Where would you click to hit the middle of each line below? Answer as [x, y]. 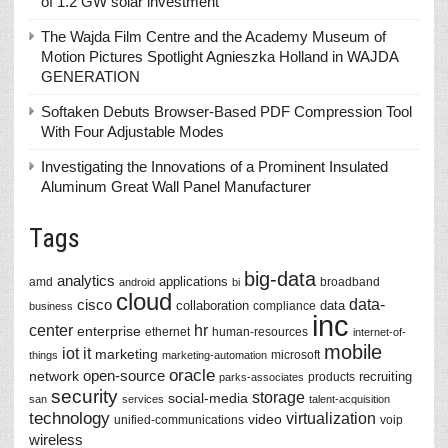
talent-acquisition [349, 399]
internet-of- [379, 332]
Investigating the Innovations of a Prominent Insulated [214, 166]
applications [193, 281]
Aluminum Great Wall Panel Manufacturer [176, 186]
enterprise [109, 331]
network [54, 376]
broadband [350, 281]
